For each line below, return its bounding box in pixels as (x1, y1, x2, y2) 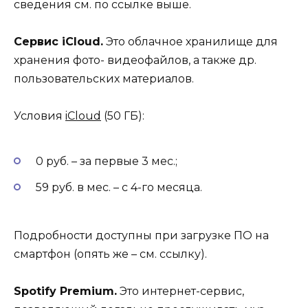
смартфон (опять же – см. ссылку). (14, 247, 207, 261)
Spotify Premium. (14, 285, 117, 298)
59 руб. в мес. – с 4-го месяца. (36, 180, 202, 194)
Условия (14, 109, 65, 123)
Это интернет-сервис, (117, 285, 244, 298)
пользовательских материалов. (14, 71, 194, 85)
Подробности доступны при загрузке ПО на (14, 228, 269, 242)
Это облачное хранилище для (103, 34, 278, 48)
